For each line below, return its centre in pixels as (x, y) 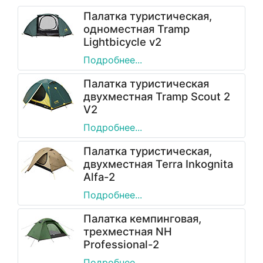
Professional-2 (121, 244)
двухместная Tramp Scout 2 (157, 96)
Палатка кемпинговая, (142, 218)
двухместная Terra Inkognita (158, 164)
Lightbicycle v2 (122, 42)
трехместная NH (128, 231)
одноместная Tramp (136, 29)
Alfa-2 (99, 177)
